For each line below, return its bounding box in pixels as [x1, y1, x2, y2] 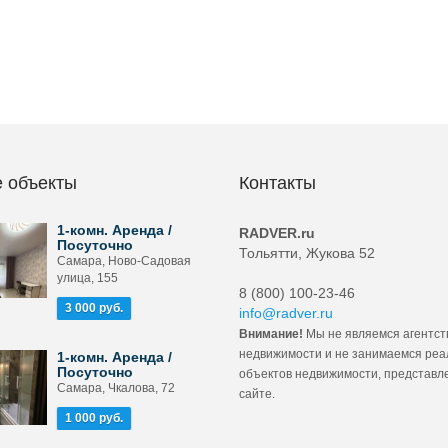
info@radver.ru [239, 305, 333, 321]
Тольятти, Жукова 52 [239, 245, 375, 261]
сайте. [239, 387, 275, 401]
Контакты [239, 173, 316, 193]
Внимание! [239, 327, 303, 341]
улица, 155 [56, 271, 118, 285]
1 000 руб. [64, 411, 123, 425]
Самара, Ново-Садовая [56, 254, 191, 268]
